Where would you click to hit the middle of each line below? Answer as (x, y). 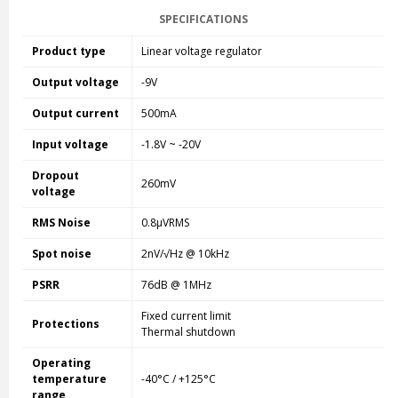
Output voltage (75, 83)
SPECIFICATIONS (203, 20)
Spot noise (61, 254)
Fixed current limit (186, 316)
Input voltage (70, 145)
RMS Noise (61, 223)
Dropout (55, 176)
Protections (65, 324)
